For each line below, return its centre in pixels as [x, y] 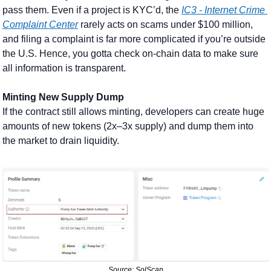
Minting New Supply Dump [63, 97]
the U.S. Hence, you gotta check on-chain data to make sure [130, 53]
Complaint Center [40, 24]
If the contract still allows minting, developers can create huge [133, 111]
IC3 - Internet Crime [223, 10]
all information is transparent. [64, 68]
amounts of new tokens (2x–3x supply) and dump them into [128, 126]
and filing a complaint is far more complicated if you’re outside [134, 39]
